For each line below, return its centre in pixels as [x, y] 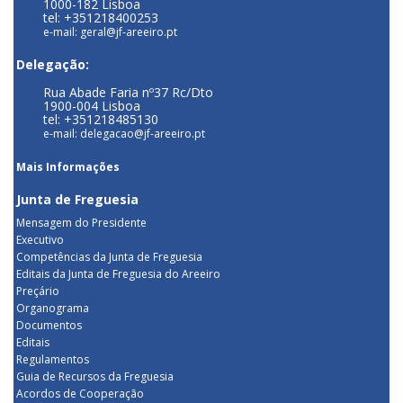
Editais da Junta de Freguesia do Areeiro [118, 274]
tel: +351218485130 [101, 120]
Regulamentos [53, 360]
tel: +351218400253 [101, 18]
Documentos [49, 326]
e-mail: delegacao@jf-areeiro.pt [124, 134]
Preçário [38, 291]
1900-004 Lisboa [92, 106]
